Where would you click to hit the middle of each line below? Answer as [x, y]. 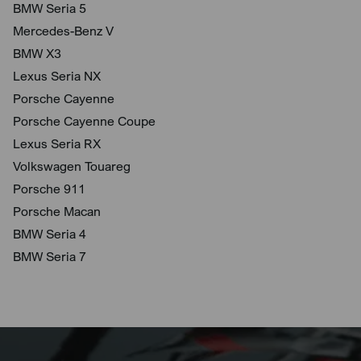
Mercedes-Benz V [63, 31]
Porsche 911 [49, 189]
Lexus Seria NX [57, 76]
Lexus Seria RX [57, 144]
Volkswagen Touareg [72, 166]
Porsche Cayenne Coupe [84, 121]
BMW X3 [37, 54]
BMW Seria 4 [50, 234]
